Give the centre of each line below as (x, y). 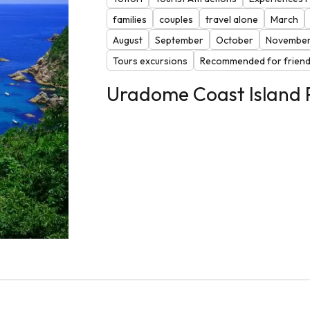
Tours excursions (150, 61)
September (179, 40)
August (127, 40)
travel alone (231, 19)
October (234, 40)
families (129, 19)
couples (176, 19)
